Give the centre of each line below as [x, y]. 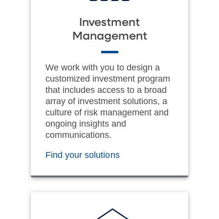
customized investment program [108, 78]
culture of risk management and [107, 112]
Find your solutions [84, 155]
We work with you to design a [103, 67]
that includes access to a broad [106, 90]
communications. [78, 135]
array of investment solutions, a [106, 101]
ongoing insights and [86, 123]
